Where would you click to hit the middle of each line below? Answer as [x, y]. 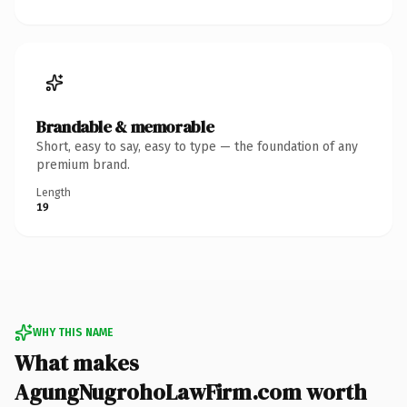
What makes [77, 362]
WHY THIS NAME [73, 332]
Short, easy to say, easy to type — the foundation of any [197, 146]
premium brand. [83, 164]
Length [54, 192]
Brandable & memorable [125, 126]
